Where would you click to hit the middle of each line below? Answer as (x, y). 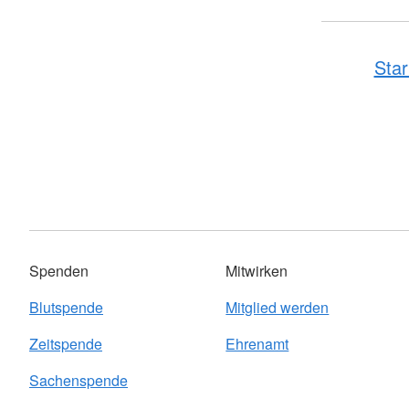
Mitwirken (257, 271)
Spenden (59, 271)
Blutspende (66, 308)
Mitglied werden (278, 308)
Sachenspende (79, 381)
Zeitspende (66, 344)
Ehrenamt (257, 344)
